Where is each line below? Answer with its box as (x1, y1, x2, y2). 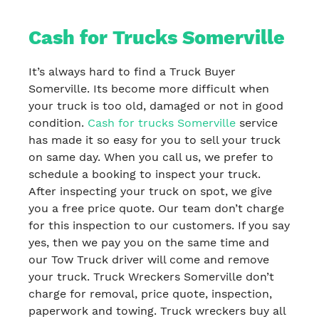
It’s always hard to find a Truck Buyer (28, 64, 236, 78)
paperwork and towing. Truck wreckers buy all (28, 303, 286, 318)
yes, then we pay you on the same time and (28, 235, 269, 249)
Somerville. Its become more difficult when (28, 81, 269, 95)
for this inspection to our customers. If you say (28, 218, 290, 232)
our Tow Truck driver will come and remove (28, 252, 269, 266)
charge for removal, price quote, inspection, (28, 286, 272, 300)
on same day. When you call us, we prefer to (28, 150, 273, 164)
